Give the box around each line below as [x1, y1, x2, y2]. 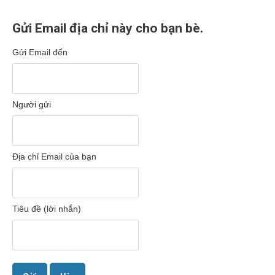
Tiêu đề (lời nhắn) [12, 204, 81, 214]
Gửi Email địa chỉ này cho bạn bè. [12, 21, 203, 36]
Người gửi [12, 99, 51, 109]
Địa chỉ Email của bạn [12, 152, 96, 161]
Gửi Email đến [12, 47, 68, 57]
